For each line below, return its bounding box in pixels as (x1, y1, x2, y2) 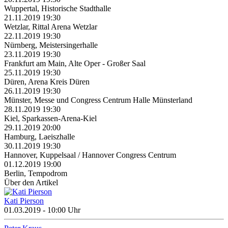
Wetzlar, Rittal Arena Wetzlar (4, 22, 97, 32)
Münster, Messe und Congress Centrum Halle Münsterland (4, 96, 192, 105)
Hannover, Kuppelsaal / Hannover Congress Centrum (4, 151, 176, 160)
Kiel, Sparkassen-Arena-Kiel (4, 114, 97, 123)
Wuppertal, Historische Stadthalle (4, 4, 111, 13)
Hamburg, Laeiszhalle (4, 132, 75, 141)
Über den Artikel (4, 178, 58, 187)
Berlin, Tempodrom (4, 169, 67, 178)
